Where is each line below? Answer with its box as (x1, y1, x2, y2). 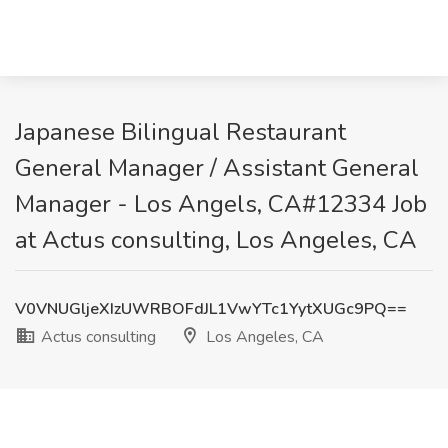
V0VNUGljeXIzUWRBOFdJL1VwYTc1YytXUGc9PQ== (15, 298, 407, 320)
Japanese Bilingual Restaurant (15, 116, 346, 148)
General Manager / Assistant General (15, 152, 419, 184)
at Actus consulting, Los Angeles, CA (15, 224, 417, 256)
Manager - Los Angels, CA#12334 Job (15, 188, 427, 220)
